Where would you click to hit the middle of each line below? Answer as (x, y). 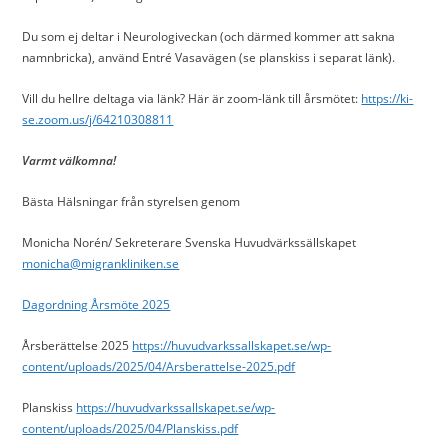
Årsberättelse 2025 (77, 345)
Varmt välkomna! (69, 160)
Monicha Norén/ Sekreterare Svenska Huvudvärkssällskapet (189, 242)
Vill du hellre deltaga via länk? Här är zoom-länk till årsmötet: (192, 98)
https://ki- (387, 98)
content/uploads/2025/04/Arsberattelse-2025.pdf (159, 366)
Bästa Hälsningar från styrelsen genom (131, 201)
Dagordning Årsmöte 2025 (96, 304)
